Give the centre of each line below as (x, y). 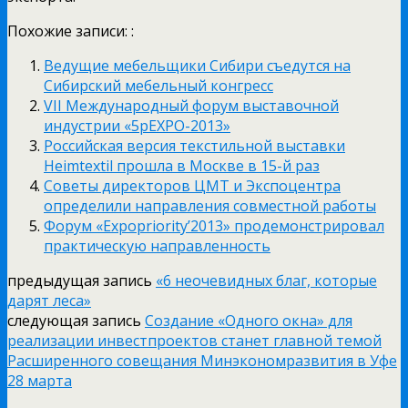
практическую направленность (157, 245)
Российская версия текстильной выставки (194, 145)
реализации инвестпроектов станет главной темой (194, 340)
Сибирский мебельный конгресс (158, 85)
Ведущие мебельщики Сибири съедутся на (197, 65)
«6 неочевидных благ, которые (266, 280)
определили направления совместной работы (210, 205)
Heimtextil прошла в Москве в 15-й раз (182, 165)
